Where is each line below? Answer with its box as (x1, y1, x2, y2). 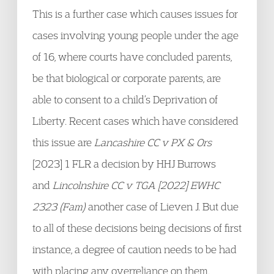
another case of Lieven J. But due (86, 200, 239, 213)
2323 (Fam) (32, 200, 86, 213)
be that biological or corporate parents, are (32, 72, 221, 84)
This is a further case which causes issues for (32, 7, 238, 20)
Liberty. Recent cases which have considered (32, 114, 239, 127)
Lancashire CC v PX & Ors (94, 136, 212, 149)
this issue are (32, 136, 94, 149)
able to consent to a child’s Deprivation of (32, 93, 218, 106)
